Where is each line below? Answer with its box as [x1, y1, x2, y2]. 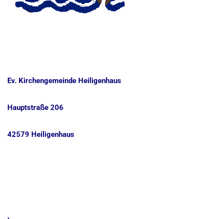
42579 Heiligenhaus [7, 130, 74, 139]
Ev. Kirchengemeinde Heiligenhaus [7, 76, 121, 86]
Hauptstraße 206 [7, 103, 64, 112]
